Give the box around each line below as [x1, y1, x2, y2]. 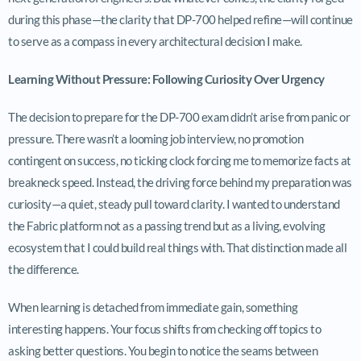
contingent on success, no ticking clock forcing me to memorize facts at [8, 152, 351, 168]
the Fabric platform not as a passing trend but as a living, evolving [8, 218, 325, 233]
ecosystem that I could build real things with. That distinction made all [8, 239, 346, 255]
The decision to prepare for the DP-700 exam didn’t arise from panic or [8, 109, 350, 124]
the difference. [8, 261, 79, 276]
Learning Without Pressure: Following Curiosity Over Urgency [8, 71, 325, 86]
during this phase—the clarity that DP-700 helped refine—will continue [8, 11, 353, 27]
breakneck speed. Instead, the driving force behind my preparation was [8, 174, 352, 189]
